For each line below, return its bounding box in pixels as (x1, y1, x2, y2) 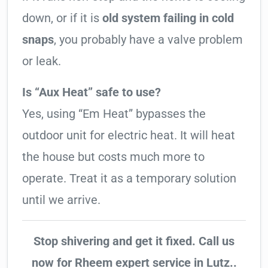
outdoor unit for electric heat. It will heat (22, 128, 235, 143)
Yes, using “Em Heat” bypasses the (22, 106, 206, 121)
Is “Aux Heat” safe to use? (22, 85, 161, 100)
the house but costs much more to (22, 150, 205, 165)
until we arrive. (22, 193, 100, 208)
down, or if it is (22, 11, 102, 26)
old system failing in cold (102, 11, 234, 26)
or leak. (22, 54, 61, 69)
